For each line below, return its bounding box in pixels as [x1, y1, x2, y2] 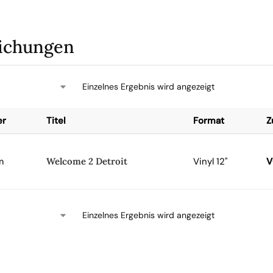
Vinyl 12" [193, 155, 227, 168]
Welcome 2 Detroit [46, 155, 127, 167]
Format [193, 115, 224, 127]
